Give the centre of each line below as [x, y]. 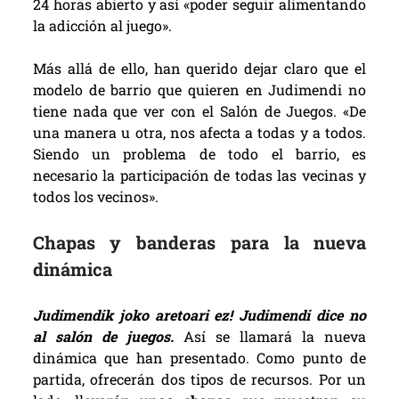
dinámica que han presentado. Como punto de [199, 358]
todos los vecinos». [95, 197]
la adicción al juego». [102, 26]
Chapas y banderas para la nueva [199, 243]
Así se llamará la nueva [275, 337]
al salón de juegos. [108, 337]
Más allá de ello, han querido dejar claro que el [199, 69]
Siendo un [78, 154]
